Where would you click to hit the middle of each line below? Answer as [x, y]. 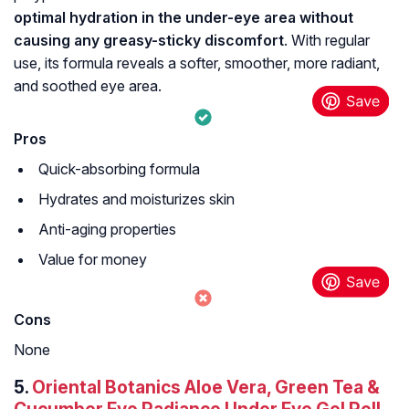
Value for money [93, 260]
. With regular [327, 41]
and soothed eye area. [88, 86]
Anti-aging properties [107, 230]
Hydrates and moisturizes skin [136, 199]
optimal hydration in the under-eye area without [184, 18]
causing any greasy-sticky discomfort [149, 41]
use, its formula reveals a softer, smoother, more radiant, [197, 63]
